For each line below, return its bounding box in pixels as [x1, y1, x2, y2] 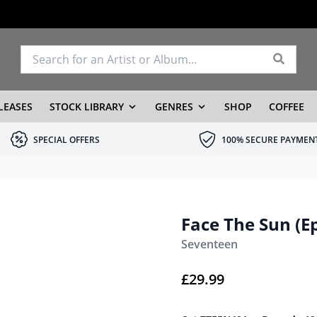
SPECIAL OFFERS [33, 134, 100, 146]
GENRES [154, 100, 193, 113]
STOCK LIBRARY [49, 100, 124, 113]
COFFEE [268, 100, 304, 113]
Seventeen [181, 236, 238, 252]
